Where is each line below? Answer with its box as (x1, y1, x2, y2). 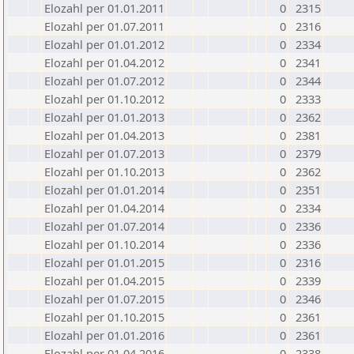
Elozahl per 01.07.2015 (44, 291, 164, 307)
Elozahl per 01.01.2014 (44, 182, 164, 198)
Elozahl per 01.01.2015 (44, 254, 164, 270)
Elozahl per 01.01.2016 (44, 327, 164, 343)
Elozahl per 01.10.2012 (44, 91, 164, 107)
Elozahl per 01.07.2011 (44, 18, 164, 34)
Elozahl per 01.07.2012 (44, 73, 164, 88)
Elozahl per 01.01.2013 (44, 109, 164, 125)
